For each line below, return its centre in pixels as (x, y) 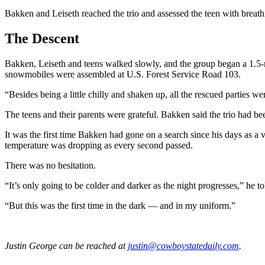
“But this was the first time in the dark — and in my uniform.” (120, 206)
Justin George (31, 246)
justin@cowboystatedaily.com (183, 246)
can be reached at (91, 246)
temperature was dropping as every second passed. (99, 146)
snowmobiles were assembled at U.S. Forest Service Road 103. (124, 75)
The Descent (42, 39)
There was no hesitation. (50, 166)
